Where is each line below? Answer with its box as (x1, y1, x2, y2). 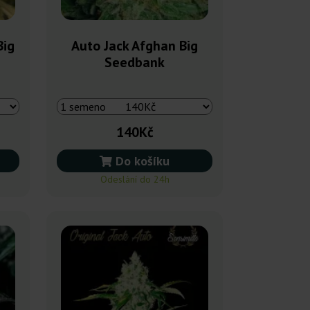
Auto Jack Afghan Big (71, 36, 198, 55)
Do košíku (112, 152, 170, 169)
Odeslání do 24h (100, 172, 170, 185)
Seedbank (104, 53, 165, 71)
